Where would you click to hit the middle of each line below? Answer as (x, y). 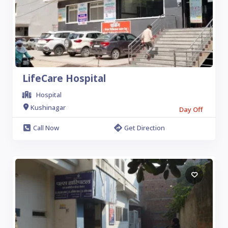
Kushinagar (48, 107)
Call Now (46, 128)
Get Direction (145, 128)
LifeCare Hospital (64, 78)
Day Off (191, 109)
